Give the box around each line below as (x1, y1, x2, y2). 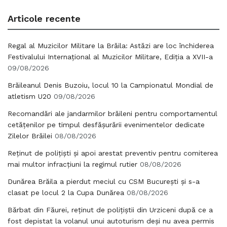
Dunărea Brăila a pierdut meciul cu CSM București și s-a (8, 177, 200, 185)
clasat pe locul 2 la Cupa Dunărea (8, 188, 124, 197)
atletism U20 (8, 92, 51, 100)
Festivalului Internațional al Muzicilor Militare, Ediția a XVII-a (8, 53, 213, 61)
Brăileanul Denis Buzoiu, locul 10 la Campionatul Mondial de (8, 81, 213, 89)
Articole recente (8, 13, 81, 24)
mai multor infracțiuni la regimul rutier (8, 160, 137, 168)
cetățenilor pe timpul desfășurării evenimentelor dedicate (8, 121, 205, 129)
